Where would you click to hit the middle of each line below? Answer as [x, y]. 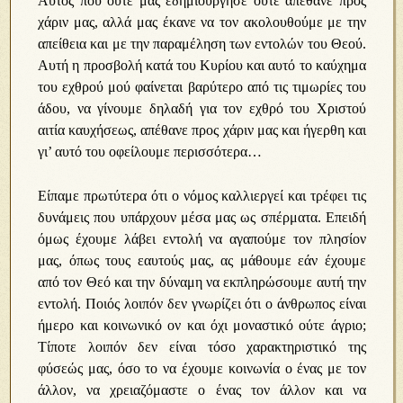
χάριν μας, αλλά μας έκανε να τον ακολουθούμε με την [202, 22]
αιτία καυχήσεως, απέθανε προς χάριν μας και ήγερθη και [202, 130]
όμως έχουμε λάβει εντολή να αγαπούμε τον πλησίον [202, 239]
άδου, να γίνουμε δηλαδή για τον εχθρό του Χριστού [202, 108]
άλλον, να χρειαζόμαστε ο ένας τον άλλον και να [202, 390]
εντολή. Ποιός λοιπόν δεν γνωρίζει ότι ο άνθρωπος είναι [202, 304]
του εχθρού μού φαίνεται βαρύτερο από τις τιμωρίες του [202, 87]
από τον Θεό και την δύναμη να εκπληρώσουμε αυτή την [202, 282]
